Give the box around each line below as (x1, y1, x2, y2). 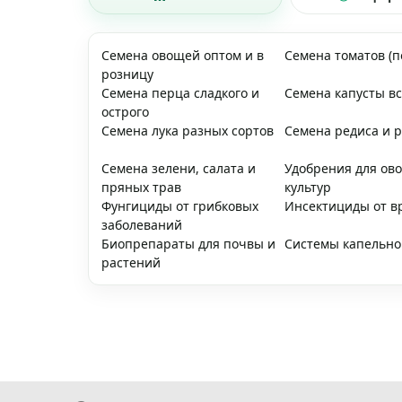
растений (101, 254, 161, 271)
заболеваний (101, 216, 182, 233)
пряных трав (101, 179, 181, 196)
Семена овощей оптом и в (101, 47, 264, 64)
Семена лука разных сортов (101, 122, 274, 139)
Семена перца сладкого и (101, 84, 259, 101)
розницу (101, 66, 153, 83)
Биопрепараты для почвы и (101, 235, 275, 252)
